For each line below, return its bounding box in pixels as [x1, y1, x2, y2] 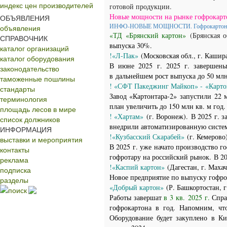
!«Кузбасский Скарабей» [109, 132, 184, 141]
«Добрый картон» [109, 182, 164, 192]
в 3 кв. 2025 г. [164, 193, 210, 202]
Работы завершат [109, 193, 162, 202]
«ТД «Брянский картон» [109, 30, 190, 40]
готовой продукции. [109, 2, 174, 11]
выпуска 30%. [109, 41, 155, 50]
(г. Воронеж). [143, 111, 191, 121]
